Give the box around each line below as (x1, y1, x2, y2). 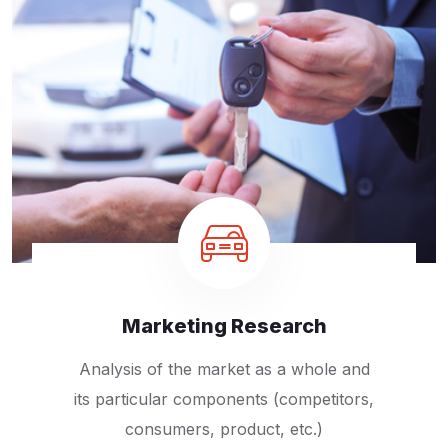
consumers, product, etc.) (125, 419, 323, 440)
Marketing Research (121, 314, 327, 339)
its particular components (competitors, (74, 389, 374, 410)
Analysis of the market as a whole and (78, 359, 370, 380)
